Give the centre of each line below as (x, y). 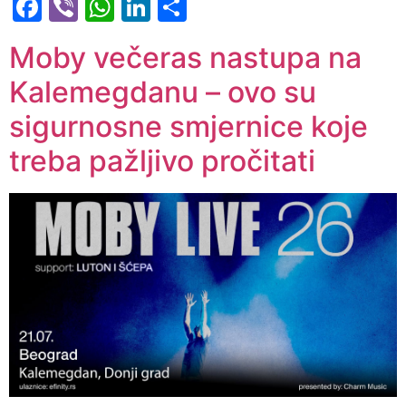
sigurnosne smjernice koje (188, 127)
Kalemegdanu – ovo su (163, 92)
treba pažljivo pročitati (162, 161)
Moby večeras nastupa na (185, 58)
